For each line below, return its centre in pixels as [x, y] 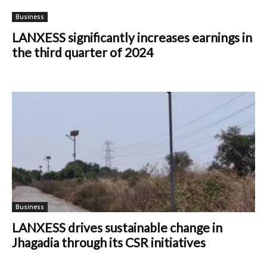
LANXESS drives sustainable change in [117, 227]
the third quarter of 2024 [83, 52]
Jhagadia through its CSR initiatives [109, 242]
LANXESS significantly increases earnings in [132, 38]
